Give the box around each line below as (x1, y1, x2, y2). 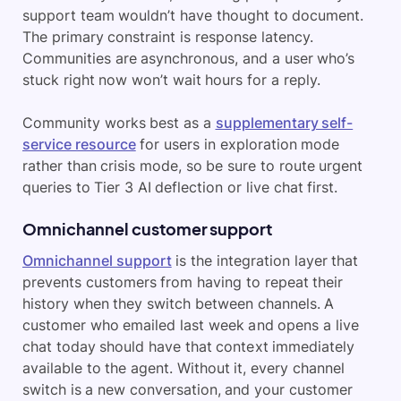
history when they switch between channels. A (22, 294, 335, 312)
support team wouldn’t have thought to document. (22, 6, 364, 24)
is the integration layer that (171, 252, 359, 269)
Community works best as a (22, 114, 216, 132)
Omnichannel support (22, 252, 172, 269)
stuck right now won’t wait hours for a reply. (22, 71, 320, 89)
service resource (22, 135, 136, 153)
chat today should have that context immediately (22, 337, 355, 355)
